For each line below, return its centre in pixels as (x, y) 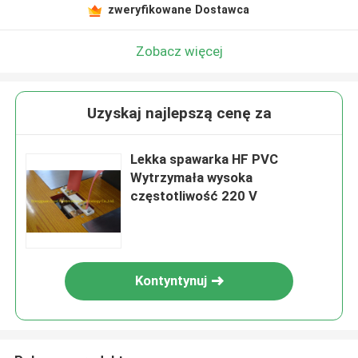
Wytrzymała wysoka (192, 178)
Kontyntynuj (171, 281)
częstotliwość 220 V (194, 196)
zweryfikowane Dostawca (178, 9)
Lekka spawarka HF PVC (205, 159)
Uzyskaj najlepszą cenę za (179, 113)
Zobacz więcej (179, 51)
